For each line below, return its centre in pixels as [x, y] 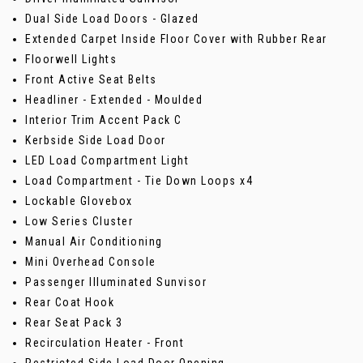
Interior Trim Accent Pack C [104, 120]
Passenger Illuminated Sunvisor [116, 282]
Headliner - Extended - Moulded [114, 99]
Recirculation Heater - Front [105, 342]
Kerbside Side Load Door [96, 140]
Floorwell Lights [71, 59]
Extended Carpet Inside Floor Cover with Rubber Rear [176, 38]
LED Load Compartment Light [107, 160]
